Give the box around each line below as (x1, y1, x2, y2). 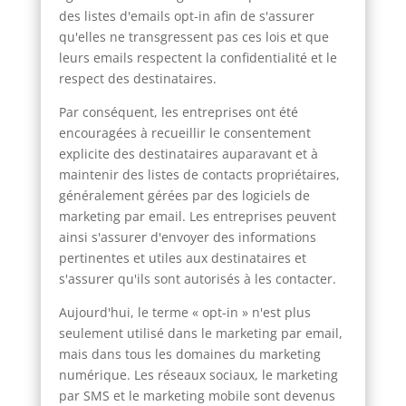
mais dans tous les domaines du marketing (58, 344, 321, 362)
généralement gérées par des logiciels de (58, 186, 310, 204)
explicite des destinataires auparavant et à (58, 144, 318, 162)
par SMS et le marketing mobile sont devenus (58, 386, 335, 404)
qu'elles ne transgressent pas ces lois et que (58, 27, 329, 45)
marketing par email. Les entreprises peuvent (58, 207, 336, 225)
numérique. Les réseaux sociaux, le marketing (58, 365, 338, 383)
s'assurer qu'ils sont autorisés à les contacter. (58, 269, 336, 287)
